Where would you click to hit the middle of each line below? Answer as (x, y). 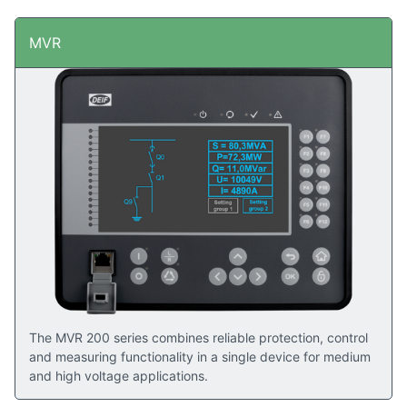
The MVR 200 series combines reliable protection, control (199, 338)
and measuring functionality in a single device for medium (200, 357)
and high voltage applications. (119, 376)
